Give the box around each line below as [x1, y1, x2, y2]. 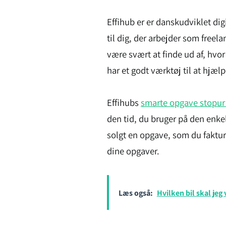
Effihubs [107, 96, 141, 108]
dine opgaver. [107, 144, 159, 157]
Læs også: [118, 188, 153, 199]
